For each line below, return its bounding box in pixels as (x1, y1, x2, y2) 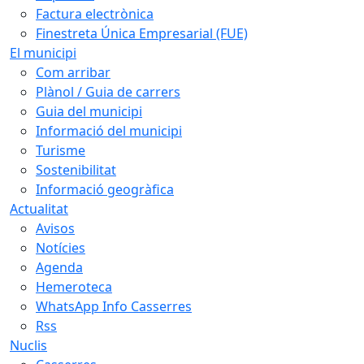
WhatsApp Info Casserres (36, 297, 192, 315)
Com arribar (36, 63, 110, 81)
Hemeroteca (36, 277, 112, 296)
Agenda (36, 258, 83, 276)
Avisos (36, 219, 75, 237)
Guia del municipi (36, 102, 142, 120)
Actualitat (10, 199, 68, 218)
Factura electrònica (36, 4, 154, 23)
